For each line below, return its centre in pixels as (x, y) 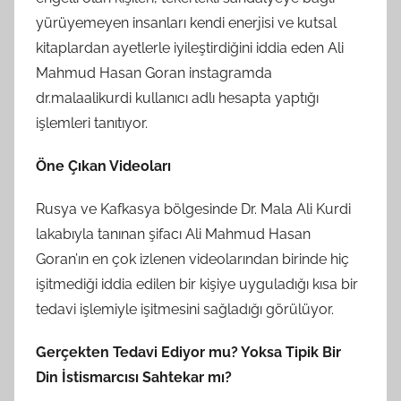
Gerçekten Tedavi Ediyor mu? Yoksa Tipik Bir (188, 352)
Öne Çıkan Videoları (103, 166)
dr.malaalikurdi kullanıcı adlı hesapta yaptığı (177, 98)
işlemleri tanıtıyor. (92, 123)
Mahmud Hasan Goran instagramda (154, 73)
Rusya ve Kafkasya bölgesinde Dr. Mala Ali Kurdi (193, 209)
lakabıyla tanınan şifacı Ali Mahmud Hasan (173, 234)
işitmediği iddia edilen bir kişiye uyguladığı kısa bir (197, 284)
